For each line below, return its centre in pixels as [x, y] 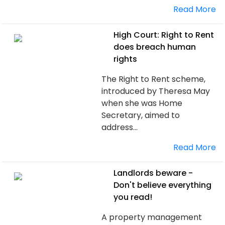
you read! [133, 197]
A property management [152, 217]
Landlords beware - [153, 173]
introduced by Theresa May [156, 91]
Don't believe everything [163, 185]
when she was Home [142, 103]
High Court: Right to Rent [164, 35]
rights [126, 59]
